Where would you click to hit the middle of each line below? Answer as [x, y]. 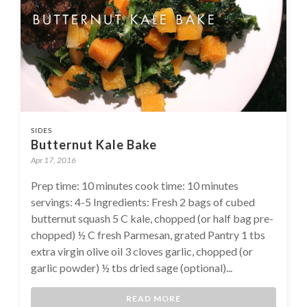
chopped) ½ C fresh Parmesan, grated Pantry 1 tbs [148, 234]
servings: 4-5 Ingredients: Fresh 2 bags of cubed [143, 201]
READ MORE [153, 298]
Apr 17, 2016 [53, 160]
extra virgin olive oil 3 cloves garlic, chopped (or [142, 251]
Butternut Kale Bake [94, 144]
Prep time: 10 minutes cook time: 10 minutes [135, 185]
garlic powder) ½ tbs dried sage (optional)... [132, 267]
